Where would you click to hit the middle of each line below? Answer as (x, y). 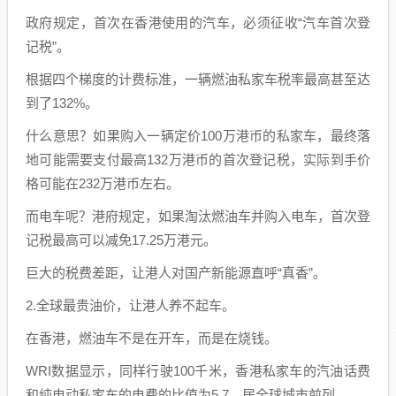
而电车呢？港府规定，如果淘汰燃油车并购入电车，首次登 (198, 216)
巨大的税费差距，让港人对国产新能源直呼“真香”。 (176, 273)
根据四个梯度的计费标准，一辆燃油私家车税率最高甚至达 (198, 79)
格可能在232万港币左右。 (103, 183)
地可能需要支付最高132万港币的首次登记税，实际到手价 (198, 160)
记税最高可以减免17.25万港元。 (121, 240)
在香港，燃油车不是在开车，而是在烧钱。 (152, 338)
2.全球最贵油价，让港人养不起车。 (130, 305)
